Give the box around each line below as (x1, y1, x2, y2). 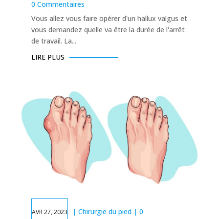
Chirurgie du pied (78, 206, 131, 216)
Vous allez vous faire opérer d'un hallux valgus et (31, 14, 187, 23)
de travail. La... (31, 36, 76, 46)
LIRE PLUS (31, 52, 65, 62)
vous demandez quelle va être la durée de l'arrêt (31, 25, 185, 35)
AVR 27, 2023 (31, 207, 67, 216)
